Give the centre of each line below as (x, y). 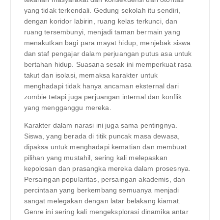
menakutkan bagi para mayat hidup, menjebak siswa (107, 42)
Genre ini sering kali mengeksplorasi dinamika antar (106, 211)
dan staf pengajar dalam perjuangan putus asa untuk (108, 53)
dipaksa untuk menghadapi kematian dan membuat (105, 147)
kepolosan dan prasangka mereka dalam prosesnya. (107, 168)
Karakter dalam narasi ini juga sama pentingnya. (101, 125)
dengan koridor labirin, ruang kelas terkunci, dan (101, 21)
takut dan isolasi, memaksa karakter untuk (91, 75)
